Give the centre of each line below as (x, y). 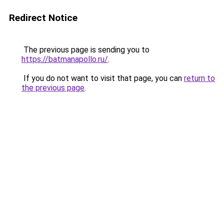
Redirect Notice (43, 18)
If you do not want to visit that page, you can (103, 78)
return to (199, 78)
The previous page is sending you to (85, 50)
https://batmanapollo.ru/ (65, 59)
